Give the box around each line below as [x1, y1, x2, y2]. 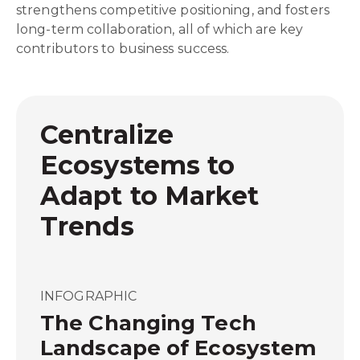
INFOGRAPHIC [40, 288, 137, 304]
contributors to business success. [16, 41, 233, 56]
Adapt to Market [40, 180, 260, 211]
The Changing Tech [40, 310, 256, 336]
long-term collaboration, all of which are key [16, 22, 304, 37]
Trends [40, 211, 134, 242]
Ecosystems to [40, 149, 235, 181]
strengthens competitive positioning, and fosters [16, 2, 329, 18]
